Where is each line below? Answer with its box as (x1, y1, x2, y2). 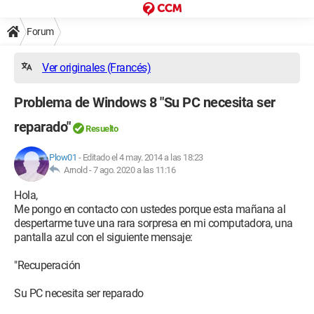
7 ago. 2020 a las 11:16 (93, 165, 175, 175)
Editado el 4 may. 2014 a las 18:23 (82, 152, 203, 163)
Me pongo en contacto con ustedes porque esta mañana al (14, 203, 285, 216)
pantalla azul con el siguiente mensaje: (14, 231, 193, 244)
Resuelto (86, 123, 118, 134)
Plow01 (49, 152, 76, 163)
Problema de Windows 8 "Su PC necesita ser (14, 94, 275, 111)
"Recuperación (14, 259, 81, 272)
